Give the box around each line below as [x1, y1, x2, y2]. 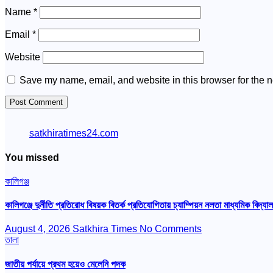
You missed [5, 152, 59, 163]
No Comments [140, 224, 202, 235]
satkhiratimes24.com [29, 128, 118, 139]
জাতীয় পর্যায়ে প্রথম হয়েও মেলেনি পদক [5, 258, 126, 269]
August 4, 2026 [5, 224, 73, 235]
